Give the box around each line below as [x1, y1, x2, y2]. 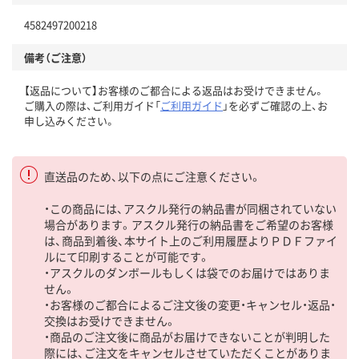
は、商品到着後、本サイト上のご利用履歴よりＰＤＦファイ [44, 232, 337, 248]
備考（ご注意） [24, 49, 87, 65]
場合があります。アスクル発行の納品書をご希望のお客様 [44, 216, 333, 232]
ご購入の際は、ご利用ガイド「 [24, 97, 160, 113]
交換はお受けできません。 [44, 312, 176, 329]
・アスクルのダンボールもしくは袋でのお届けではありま [44, 264, 330, 280]
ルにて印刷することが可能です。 [44, 248, 210, 264]
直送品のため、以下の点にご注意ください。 [44, 167, 261, 184]
